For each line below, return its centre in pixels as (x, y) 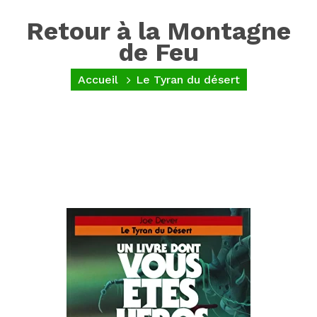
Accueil (98, 79)
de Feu (158, 52)
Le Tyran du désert (188, 79)
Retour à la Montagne (158, 31)
